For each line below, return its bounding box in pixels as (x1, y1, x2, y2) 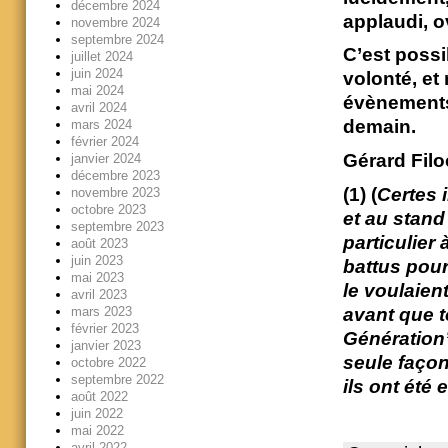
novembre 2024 (70, 14, 160, 30)
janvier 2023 (70, 337, 141, 353)
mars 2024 (70, 116, 132, 132)
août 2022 (70, 388, 128, 404)
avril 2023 (70, 286, 127, 302)
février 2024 (70, 133, 139, 149)
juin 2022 (70, 405, 123, 421)
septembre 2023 (70, 218, 164, 234)
